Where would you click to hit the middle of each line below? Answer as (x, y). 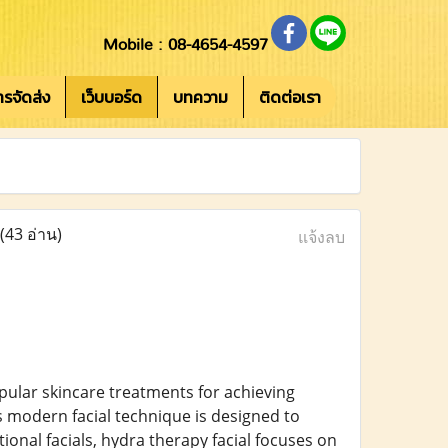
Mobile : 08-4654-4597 (185, 45)
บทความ (200, 97)
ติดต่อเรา (290, 97)
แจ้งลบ (321, 237)
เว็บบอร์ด (111, 97)
